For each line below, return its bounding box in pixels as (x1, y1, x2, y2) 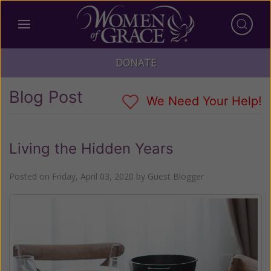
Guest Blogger (148, 170, 204, 182)
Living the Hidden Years (9, 139, 174, 157)
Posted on (9, 170, 52, 182)
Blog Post (9, 87, 83, 107)
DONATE (115, 56, 156, 70)
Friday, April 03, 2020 (52, 170, 134, 182)
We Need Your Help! (143, 94, 262, 108)
